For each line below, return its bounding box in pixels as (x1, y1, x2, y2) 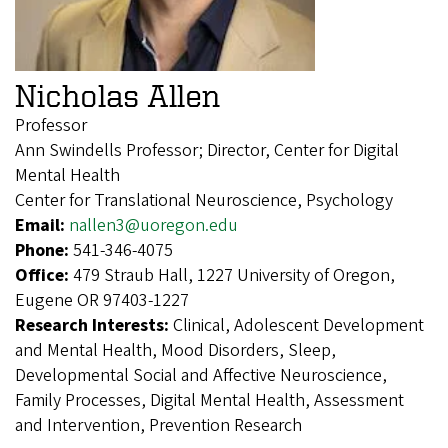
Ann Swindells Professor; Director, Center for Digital (15, 137, 399, 163)
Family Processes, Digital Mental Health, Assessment (15, 387, 404, 413)
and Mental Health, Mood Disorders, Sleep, (15, 337, 336, 363)
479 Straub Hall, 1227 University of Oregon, (73, 262, 395, 288)
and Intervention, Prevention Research (15, 412, 302, 438)
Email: (15, 212, 69, 238)
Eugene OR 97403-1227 (15, 287, 189, 313)
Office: (15, 262, 73, 288)
